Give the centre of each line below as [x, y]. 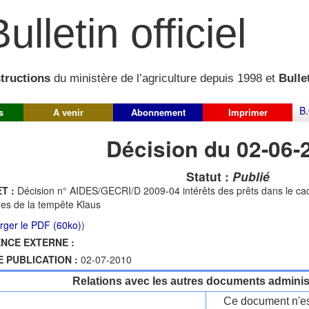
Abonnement [158, 112]
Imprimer [248, 112]
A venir [68, 112]
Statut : [209, 176]
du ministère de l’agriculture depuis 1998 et [165, 79]
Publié [251, 176]
